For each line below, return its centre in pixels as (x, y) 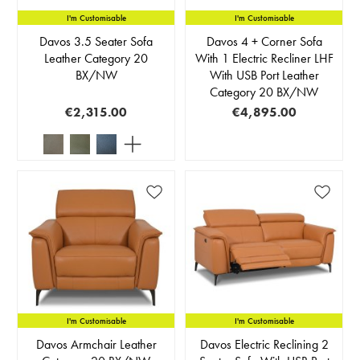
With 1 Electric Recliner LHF (264, 59)
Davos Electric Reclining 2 (264, 345)
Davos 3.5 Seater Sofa (96, 42)
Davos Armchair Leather (96, 345)
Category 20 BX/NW (264, 92)
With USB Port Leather (264, 76)
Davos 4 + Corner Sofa (264, 42)
